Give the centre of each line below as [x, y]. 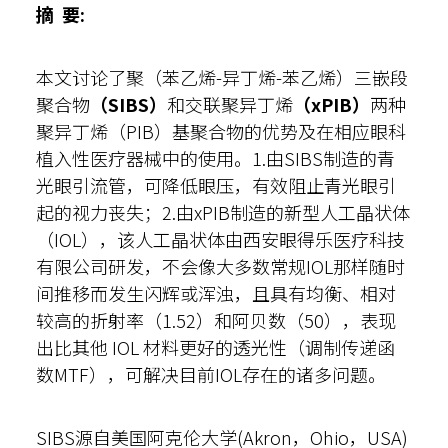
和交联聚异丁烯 [230, 104]
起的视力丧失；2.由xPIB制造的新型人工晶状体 [223, 212]
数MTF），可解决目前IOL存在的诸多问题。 [211, 374]
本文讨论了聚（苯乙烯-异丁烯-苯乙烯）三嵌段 [222, 77]
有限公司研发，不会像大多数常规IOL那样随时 [220, 266]
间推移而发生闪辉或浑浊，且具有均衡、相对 [216, 293]
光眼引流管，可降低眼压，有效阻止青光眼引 [216, 185]
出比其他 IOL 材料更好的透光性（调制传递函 [215, 347]
